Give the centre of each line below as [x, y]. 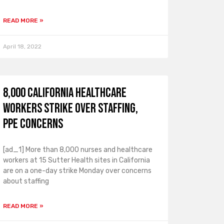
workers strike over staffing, [70, 109]
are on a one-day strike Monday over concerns [77, 171]
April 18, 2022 [22, 46]
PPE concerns [33, 124]
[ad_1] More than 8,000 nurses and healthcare [77, 150]
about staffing [26, 181]
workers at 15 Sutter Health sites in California [76, 160]
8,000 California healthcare [64, 93]
